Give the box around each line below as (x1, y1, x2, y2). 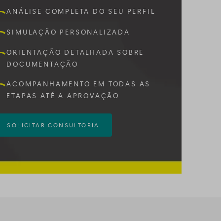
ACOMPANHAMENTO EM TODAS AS (6, 79, 151, 89)
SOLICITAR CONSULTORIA (7, 121, 100, 129)
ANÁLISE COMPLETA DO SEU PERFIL (6, 6, 155, 16)
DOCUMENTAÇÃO (6, 59, 78, 69)
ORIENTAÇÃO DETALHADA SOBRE (6, 47, 145, 57)
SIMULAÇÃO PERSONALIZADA (6, 27, 130, 37)
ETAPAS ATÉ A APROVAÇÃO (6, 91, 119, 101)
